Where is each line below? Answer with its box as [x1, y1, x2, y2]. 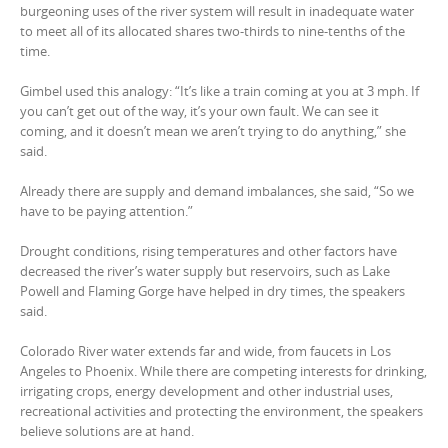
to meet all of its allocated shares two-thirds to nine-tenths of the [20, 22, 405, 40]
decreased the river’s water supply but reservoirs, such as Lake [20, 262, 390, 280]
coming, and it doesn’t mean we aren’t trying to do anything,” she [20, 122, 406, 140]
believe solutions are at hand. [20, 422, 194, 440]
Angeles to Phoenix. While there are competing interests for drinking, [20, 362, 427, 380]
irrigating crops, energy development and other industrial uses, [20, 382, 393, 400]
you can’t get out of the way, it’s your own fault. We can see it [20, 102, 379, 120]
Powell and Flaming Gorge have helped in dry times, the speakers [20, 282, 405, 300]
